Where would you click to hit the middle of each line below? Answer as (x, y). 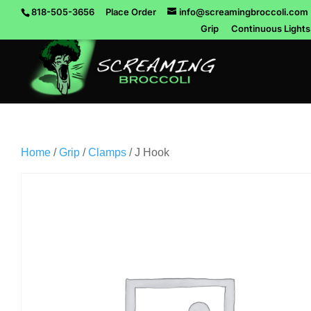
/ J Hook (148, 152)
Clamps (107, 152)
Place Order (131, 11)
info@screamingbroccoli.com (244, 11)
